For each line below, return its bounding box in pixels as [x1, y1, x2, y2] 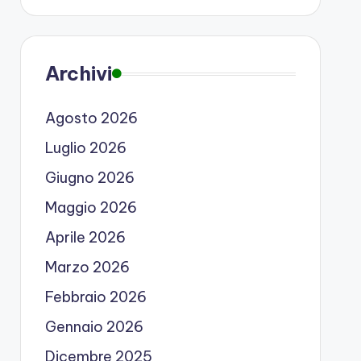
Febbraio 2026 [44, 288, 147, 306]
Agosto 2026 [44, 109, 138, 127]
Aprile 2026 [44, 228, 126, 247]
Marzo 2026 [44, 258, 130, 276]
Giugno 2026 [44, 168, 135, 187]
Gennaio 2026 [44, 317, 143, 336]
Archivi [44, 61, 112, 85]
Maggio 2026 [44, 198, 137, 217]
